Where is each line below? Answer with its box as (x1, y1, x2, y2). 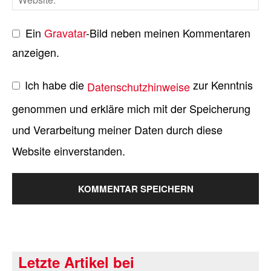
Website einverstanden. (12, 143, 125, 159)
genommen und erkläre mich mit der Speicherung (12, 100, 250, 116)
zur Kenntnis (190, 77, 253, 93)
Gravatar (44, 24, 87, 41)
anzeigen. (12, 44, 59, 60)
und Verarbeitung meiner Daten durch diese (12, 121, 223, 137)
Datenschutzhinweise (87, 79, 190, 95)
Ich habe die (25, 77, 87, 93)
